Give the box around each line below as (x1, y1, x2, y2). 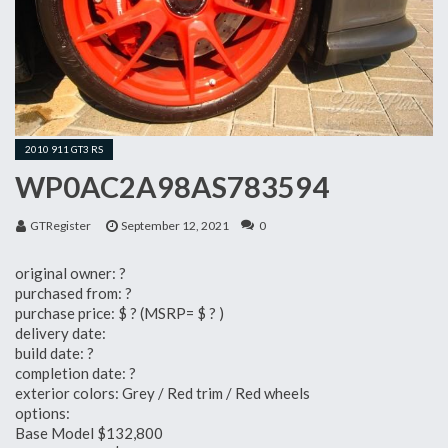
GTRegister (30, 218, 91, 233)
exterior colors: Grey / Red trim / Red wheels (15, 383, 310, 402)
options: (15, 403, 70, 422)
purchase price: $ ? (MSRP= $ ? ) (15, 303, 224, 322)
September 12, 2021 (121, 218, 229, 233)
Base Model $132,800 (15, 423, 163, 442)
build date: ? (15, 343, 94, 362)
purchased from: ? (15, 283, 132, 302)
